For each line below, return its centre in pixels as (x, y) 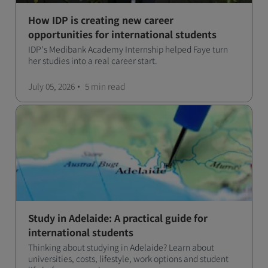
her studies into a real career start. (93, 60)
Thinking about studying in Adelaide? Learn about (121, 247)
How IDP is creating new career (101, 20)
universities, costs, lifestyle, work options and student (128, 258)
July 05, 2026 (51, 86)
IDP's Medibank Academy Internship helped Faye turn (128, 49)
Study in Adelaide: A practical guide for (118, 218)
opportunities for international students (122, 34)
